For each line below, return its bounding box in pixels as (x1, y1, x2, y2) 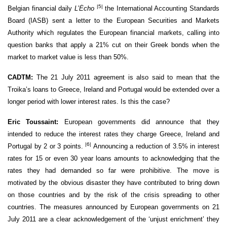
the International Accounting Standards (102, 4, 219, 12)
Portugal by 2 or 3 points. (8, 142, 86, 150)
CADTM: (8, 73, 36, 81)
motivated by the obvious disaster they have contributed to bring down (8, 178, 219, 186)
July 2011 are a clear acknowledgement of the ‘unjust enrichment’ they (8, 215, 219, 223)
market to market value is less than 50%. (8, 53, 129, 61)
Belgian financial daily (8, 4, 74, 12)
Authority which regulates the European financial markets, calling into (8, 28, 219, 36)
